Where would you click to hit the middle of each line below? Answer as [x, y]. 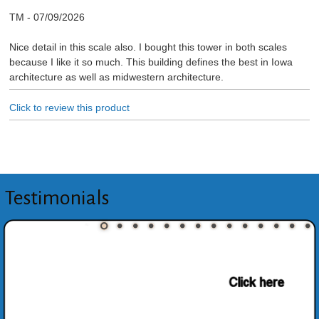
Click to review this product [69, 107]
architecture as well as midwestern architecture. [116, 77]
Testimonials [57, 198]
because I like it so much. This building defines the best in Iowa [151, 62]
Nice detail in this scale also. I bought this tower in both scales [148, 47]
